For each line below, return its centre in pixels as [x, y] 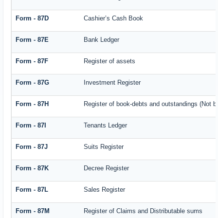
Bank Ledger [102, 40]
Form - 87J [32, 147]
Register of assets [110, 61]
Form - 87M [33, 211]
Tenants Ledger [106, 126]
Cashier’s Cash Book [114, 18]
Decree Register [107, 168]
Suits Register [104, 147]
